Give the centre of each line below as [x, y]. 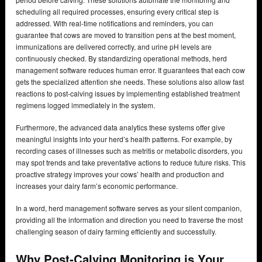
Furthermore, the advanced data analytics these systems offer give [120, 127]
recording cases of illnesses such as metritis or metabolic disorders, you [129, 151]
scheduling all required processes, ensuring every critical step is [117, 12]
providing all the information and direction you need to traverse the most [129, 220]
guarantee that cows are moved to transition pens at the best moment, [126, 35]
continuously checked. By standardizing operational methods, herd [121, 58]
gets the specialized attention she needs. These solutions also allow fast [130, 82]
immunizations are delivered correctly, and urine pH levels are [114, 47]
